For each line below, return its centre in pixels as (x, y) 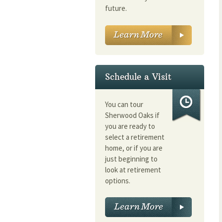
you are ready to (130, 126)
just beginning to (131, 159)
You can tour (124, 104)
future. (116, 8)
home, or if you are (134, 148)
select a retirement (135, 137)
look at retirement (133, 169)
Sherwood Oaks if (132, 115)
